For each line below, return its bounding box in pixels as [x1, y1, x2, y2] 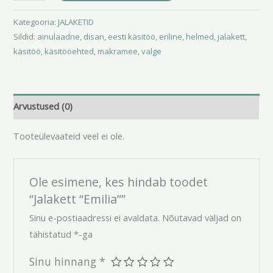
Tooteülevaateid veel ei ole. [13, 130, 125, 143]
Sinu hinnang [29, 253, 99, 269]
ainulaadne [37, 30, 80, 42]
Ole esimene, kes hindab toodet [29, 173, 208, 190]
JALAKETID [58, 16, 94, 27]
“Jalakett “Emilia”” [29, 190, 126, 207]
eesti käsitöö [108, 30, 156, 42]
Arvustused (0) [13, 100, 73, 113]
